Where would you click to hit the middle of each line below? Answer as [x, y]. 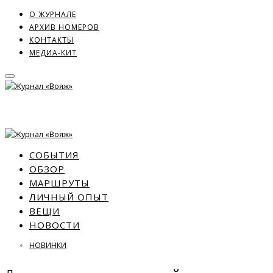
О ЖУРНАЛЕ [53, 14]
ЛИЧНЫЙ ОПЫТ [69, 197]
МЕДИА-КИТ [53, 52]
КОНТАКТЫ [51, 40]
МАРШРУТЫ [59, 183]
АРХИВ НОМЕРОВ [64, 27]
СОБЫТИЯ [54, 155]
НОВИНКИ [48, 246]
